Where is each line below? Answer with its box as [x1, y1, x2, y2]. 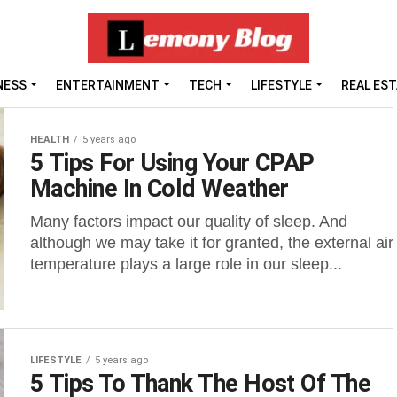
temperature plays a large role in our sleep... [30, 255, 342, 273]
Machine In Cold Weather [30, 175, 289, 203]
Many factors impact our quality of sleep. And [30, 213, 347, 230]
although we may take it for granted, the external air [30, 234, 393, 252]
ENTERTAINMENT [56, 78, 160, 92]
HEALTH [30, 134, 69, 145]
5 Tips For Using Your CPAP [30, 149, 315, 177]
